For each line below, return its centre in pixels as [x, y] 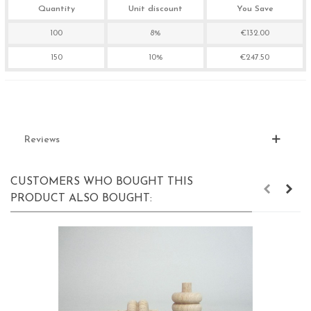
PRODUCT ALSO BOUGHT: [81, 199]
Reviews [42, 140]
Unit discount [155, 9]
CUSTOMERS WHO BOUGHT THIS [102, 182]
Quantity [56, 9]
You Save [255, 9]
